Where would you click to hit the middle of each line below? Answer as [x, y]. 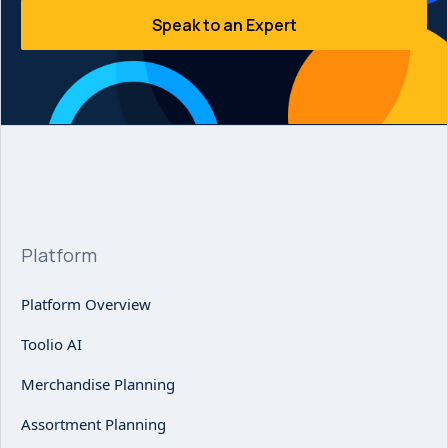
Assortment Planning [93, 424]
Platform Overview [86, 304]
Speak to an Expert [224, 24]
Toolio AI [51, 344]
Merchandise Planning [98, 384]
